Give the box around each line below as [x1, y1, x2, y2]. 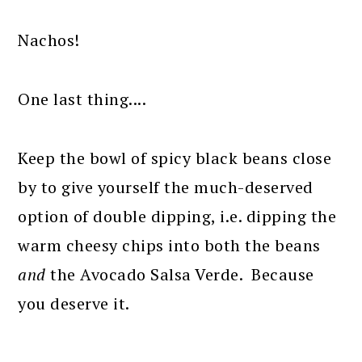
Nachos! [18, 29, 80, 52]
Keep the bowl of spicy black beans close [18, 147, 332, 170]
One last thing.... [18, 88, 147, 111]
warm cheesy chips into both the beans [18, 234, 321, 257]
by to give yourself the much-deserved [18, 176, 314, 199]
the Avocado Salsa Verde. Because [45, 263, 314, 286]
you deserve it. [18, 293, 130, 315]
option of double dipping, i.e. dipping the [18, 205, 337, 228]
